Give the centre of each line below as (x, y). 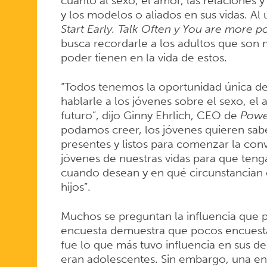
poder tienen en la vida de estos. (144, 58)
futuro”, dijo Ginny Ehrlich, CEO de (150, 116)
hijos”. (75, 187)
